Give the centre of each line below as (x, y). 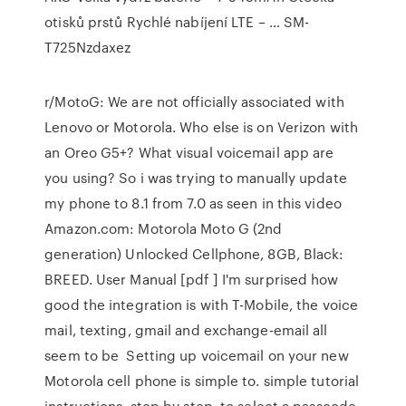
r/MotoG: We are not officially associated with (194, 101)
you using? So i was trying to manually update (196, 178)
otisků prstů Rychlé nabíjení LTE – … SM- (177, 22)
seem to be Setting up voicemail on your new (197, 355)
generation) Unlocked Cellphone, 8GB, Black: (194, 254)
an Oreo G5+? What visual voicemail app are (189, 152)
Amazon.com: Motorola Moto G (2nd (164, 228)
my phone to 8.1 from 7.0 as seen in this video (195, 203)
